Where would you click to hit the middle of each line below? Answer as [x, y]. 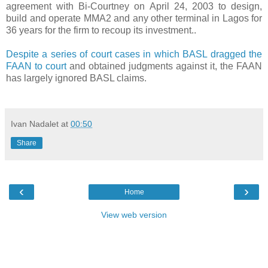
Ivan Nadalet [35, 124]
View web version [134, 214]
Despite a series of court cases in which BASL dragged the [134, 54]
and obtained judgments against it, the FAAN [164, 66]
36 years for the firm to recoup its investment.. [101, 30]
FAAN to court [36, 66]
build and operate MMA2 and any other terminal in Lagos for [134, 18]
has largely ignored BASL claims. [76, 78]
